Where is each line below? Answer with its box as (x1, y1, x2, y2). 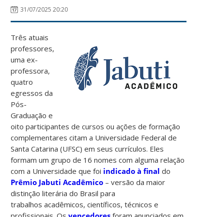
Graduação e (11, 110, 53, 120)
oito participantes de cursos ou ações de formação (11, 121, 181, 131)
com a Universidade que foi (11, 166, 104, 176)
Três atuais (11, 32, 49, 42)
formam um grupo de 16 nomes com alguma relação (11, 155, 185, 165)
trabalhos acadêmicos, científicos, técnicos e (11, 199, 159, 209)
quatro (11, 77, 33, 87)
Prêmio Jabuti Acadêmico (11, 177, 104, 187)
